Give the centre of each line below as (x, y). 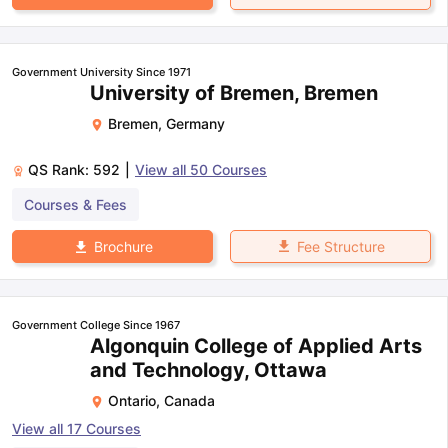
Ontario (132, 400)
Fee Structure (340, 246)
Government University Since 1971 (101, 71)
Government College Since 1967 (96, 324)
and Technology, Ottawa (208, 369)
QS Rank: (60, 169)
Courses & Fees (75, 204)
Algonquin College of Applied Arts (256, 345)
